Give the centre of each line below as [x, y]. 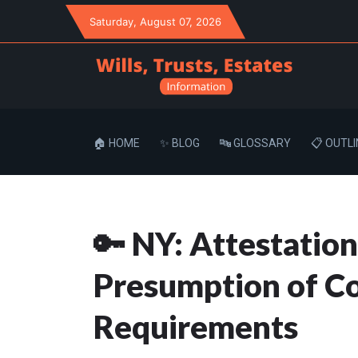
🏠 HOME [117, 143]
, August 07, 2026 [177, 21]
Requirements [196, 327]
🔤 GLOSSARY [255, 143]
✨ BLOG [180, 143]
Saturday [111, 21]
